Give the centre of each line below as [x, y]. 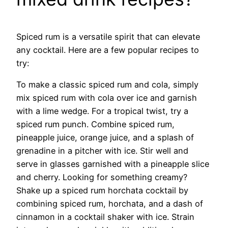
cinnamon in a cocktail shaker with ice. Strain [105, 217]
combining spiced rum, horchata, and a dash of [110, 204]
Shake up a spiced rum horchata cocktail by [102, 191]
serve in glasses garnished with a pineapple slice [113, 164]
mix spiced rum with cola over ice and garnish [107, 98]
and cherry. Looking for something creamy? [102, 177]
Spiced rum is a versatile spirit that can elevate [108, 37]
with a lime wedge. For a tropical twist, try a [102, 111]
